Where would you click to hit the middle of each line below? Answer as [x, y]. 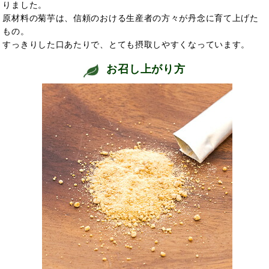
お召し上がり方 [146, 69]
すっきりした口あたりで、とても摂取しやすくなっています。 [126, 45]
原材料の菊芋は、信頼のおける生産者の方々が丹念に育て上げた [131, 18]
